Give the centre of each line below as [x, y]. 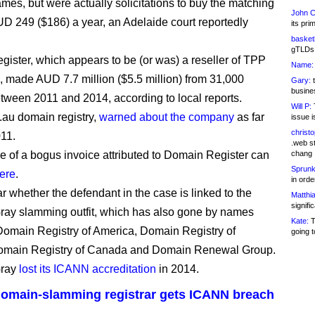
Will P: [301, 106]
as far [249, 117]
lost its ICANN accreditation [88, 269]
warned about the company [167, 117]
